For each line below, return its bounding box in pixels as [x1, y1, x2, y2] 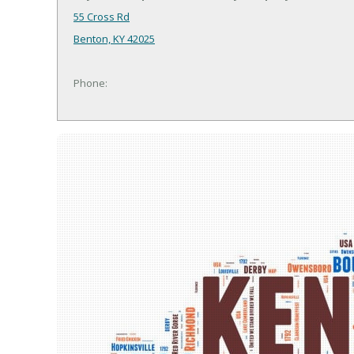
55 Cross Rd [73, 9, 130, 24]
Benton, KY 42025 [73, 32, 155, 47]
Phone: [73, 76, 107, 91]
